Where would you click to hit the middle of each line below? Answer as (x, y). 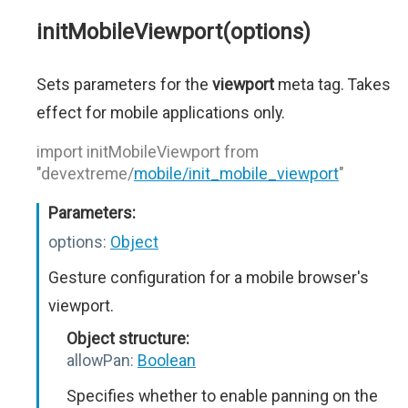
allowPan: (100, 360)
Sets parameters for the (124, 84)
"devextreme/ (85, 173)
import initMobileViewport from (148, 152)
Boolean (167, 360)
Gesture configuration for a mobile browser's (209, 277)
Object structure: (128, 338)
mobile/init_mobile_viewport (236, 173)
